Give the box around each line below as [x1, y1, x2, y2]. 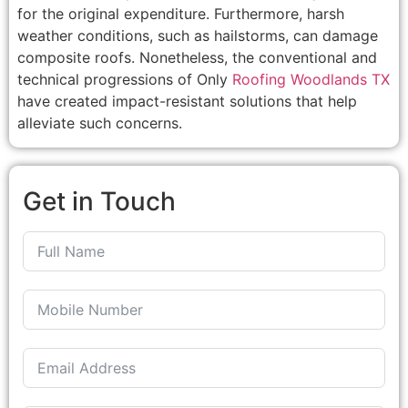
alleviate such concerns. [16, 114, 182, 133]
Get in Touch [23, 185, 176, 217]
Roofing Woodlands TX [231, 70, 390, 89]
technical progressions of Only [16, 70, 232, 89]
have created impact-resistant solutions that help [16, 92, 357, 111]
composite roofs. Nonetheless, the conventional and [16, 48, 377, 67]
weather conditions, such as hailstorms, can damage [16, 26, 378, 46]
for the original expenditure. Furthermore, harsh [16, 5, 344, 24]
